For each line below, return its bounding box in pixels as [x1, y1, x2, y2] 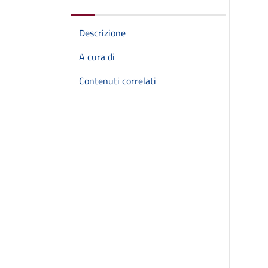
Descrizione [79, 26, 126, 40]
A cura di [79, 50, 115, 64]
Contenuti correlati [79, 74, 156, 88]
